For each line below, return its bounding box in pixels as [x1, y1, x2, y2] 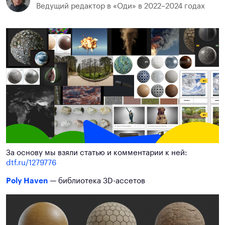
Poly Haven [6, 177, 48, 185]
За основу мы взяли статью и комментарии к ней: [6, 149, 187, 157]
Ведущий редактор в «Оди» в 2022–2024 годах [36, 2, 205, 10]
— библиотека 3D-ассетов [48, 177, 145, 185]
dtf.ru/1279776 [6, 159, 56, 167]
